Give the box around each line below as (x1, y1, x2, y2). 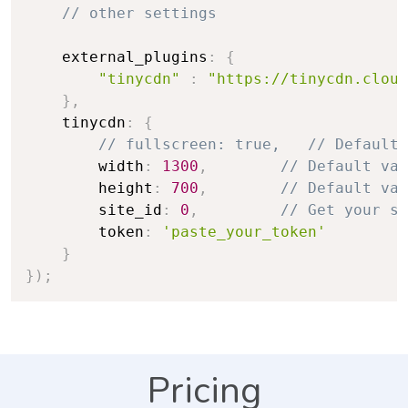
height (25, 179, 153, 197)
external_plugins (25, 48, 208, 66)
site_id (25, 201, 162, 219)
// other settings (62, 5, 217, 22)
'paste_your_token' (162, 223, 326, 240)
